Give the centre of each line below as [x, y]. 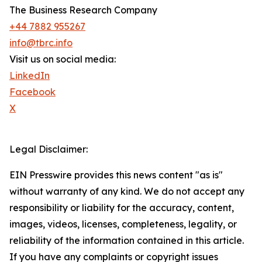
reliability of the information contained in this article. [127, 241]
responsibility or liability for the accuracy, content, [122, 208]
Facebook [32, 92]
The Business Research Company [83, 10]
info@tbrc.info [41, 43]
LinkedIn [30, 76]
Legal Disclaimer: [49, 149]
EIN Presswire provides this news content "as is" [116, 175]
